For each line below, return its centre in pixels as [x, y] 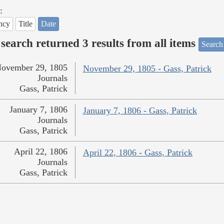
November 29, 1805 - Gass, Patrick [147, 69]
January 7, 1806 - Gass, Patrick [140, 111]
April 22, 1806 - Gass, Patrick [137, 153]
